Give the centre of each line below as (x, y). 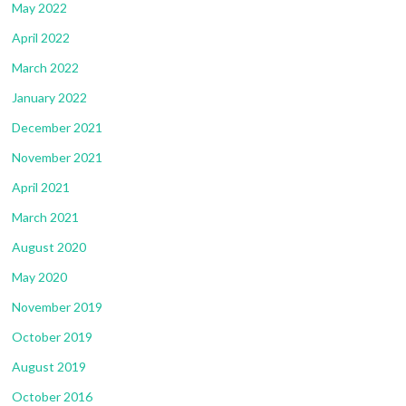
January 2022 (49, 97)
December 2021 (57, 127)
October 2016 (52, 396)
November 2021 (57, 157)
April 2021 (41, 187)
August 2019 (49, 366)
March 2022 (45, 67)
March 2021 (45, 217)
